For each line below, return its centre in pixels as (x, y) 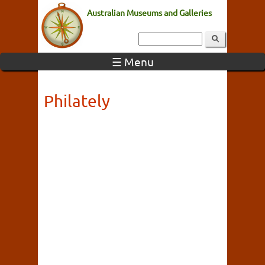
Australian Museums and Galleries (149, 12)
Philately (77, 101)
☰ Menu (132, 62)
